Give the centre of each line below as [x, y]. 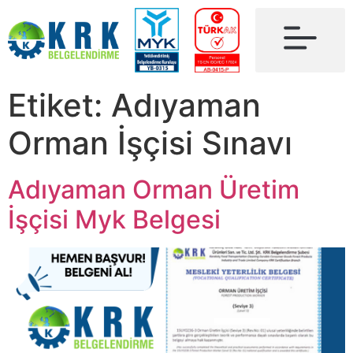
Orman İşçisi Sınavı [150, 143]
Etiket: [59, 105]
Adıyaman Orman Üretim [154, 190]
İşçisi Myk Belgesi [114, 219]
